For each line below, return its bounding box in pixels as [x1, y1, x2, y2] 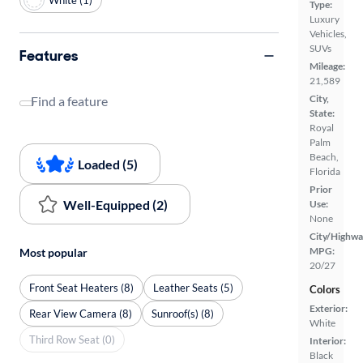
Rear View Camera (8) [29, 306, 132, 320]
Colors [310, 283, 340, 296]
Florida [310, 165, 340, 177]
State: [310, 107, 335, 119]
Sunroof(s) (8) [152, 306, 214, 320]
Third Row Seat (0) [29, 332, 115, 346]
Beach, [310, 151, 339, 163]
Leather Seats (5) [153, 280, 233, 294]
